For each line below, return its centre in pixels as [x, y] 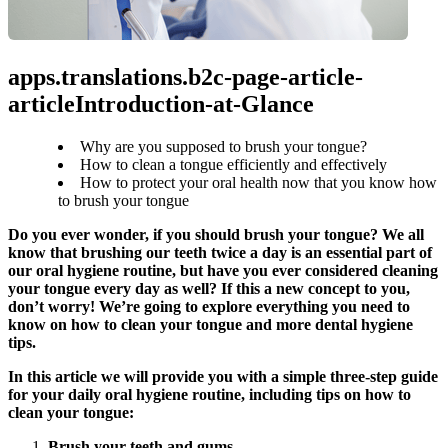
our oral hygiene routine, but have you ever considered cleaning [223, 270]
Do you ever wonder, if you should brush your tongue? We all [216, 234]
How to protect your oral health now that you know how [258, 182]
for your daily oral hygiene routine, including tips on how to [209, 394]
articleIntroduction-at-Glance [161, 103]
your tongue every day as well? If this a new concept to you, [209, 288]
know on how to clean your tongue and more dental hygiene [210, 324]
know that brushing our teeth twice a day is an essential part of [220, 252]
